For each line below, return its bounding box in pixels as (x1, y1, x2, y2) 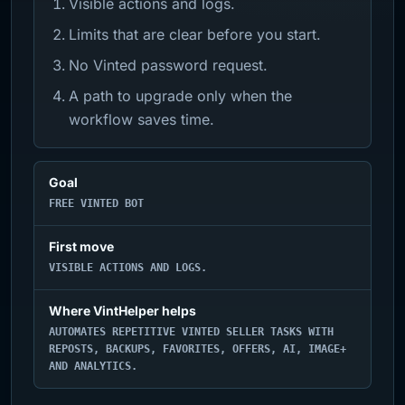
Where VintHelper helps (49, 303, 196, 318)
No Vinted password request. (69, 56, 268, 74)
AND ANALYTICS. (49, 360, 137, 372)
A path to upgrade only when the (69, 87, 292, 105)
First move (49, 239, 114, 254)
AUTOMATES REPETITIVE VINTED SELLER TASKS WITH (49, 325, 334, 338)
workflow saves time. (69, 110, 214, 128)
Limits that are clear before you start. (69, 25, 321, 43)
